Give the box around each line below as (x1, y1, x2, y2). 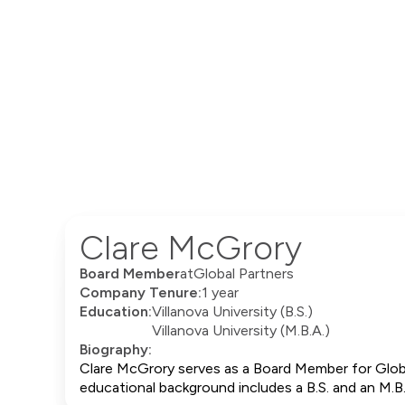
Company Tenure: (80, 284, 202, 302)
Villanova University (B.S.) (152, 303, 313, 321)
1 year (202, 284, 239, 302)
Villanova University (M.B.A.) (152, 322, 330, 340)
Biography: (80, 341, 152, 359)
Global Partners (193, 265, 294, 283)
